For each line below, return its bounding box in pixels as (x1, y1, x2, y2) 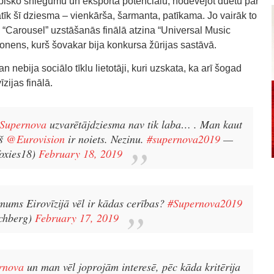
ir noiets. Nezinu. (65, 131, 147, 147)
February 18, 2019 (39, 146, 122, 161)
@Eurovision (6, 131, 65, 147)
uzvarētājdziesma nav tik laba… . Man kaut (46, 117, 242, 132)
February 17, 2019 (35, 210, 119, 225)
